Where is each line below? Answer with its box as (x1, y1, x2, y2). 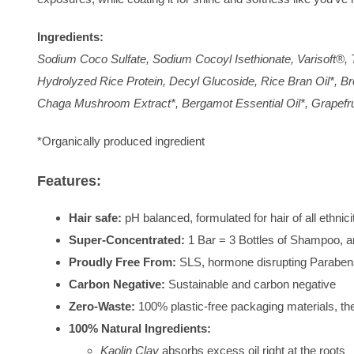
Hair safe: (69, 211, 122, 225)
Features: (37, 172, 101, 189)
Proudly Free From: (69, 255, 176, 269)
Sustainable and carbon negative (165, 277, 336, 292)
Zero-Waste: (69, 299, 135, 314)
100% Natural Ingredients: (69, 322, 211, 336)
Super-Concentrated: (69, 233, 185, 247)
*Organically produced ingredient (37, 134, 205, 148)
